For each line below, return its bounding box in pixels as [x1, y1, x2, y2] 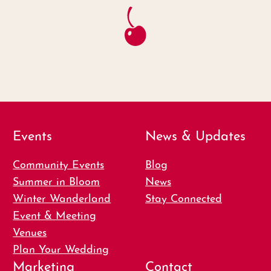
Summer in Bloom [13, 172, 100, 188]
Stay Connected [145, 189, 222, 205]
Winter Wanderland [13, 189, 111, 205]
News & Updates [145, 125, 246, 144]
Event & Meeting [13, 206, 97, 222]
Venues [13, 223, 47, 239]
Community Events [13, 155, 105, 171]
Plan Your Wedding [13, 240, 109, 256]
